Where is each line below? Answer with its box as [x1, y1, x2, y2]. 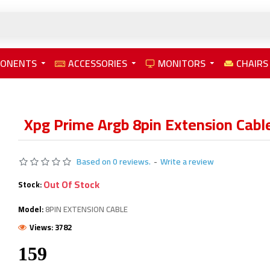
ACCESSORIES [68, 54, 127, 72]
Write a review [160, 154, 214, 169]
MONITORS [158, 54, 206, 72]
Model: [17, 202, 43, 216]
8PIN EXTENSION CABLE [45, 202, 128, 216]
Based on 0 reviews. [76, 154, 151, 169]
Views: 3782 [29, 220, 72, 234]
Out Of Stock [43, 175, 99, 193]
